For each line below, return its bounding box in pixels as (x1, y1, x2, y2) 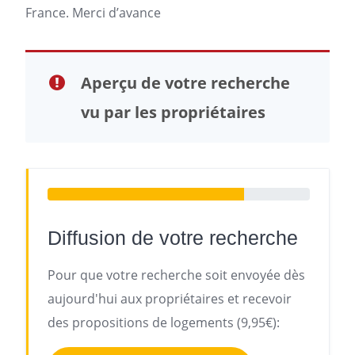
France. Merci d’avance (25, 4, 161, 21)
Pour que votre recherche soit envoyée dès (48, 266, 305, 284)
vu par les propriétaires (81, 101, 265, 123)
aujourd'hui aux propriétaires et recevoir (48, 290, 292, 307)
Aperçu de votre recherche (81, 72, 290, 94)
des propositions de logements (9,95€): (48, 314, 280, 331)
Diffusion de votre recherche (48, 227, 298, 249)
